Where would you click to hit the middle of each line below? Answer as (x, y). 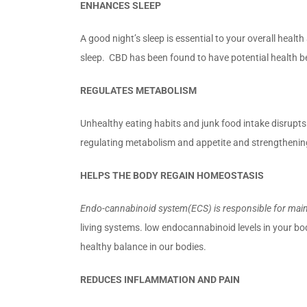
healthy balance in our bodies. (143, 246)
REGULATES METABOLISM (138, 90)
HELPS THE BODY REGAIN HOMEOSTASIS (172, 175)
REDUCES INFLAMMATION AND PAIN (160, 279)
